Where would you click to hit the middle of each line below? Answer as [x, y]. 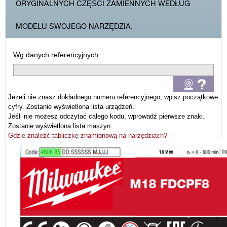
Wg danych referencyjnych [56, 55]
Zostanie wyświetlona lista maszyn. [60, 126]
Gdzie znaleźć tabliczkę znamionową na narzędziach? [88, 136]
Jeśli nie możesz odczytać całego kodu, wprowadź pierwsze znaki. [106, 116]
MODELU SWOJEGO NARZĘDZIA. [74, 26]
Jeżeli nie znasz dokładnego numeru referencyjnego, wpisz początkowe [113, 97]
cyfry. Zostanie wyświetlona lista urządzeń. [71, 107]
